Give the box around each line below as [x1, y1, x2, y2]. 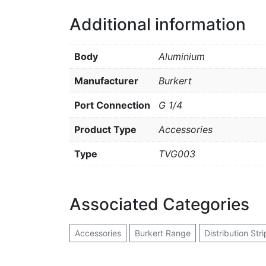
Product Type [74, 123, 137, 135]
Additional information [69, 14, 246, 34]
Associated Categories [69, 194, 249, 214]
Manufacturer [74, 75, 138, 87]
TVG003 [159, 148, 195, 160]
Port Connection [74, 99, 150, 111]
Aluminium [159, 50, 205, 62]
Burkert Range [135, 228, 191, 238]
